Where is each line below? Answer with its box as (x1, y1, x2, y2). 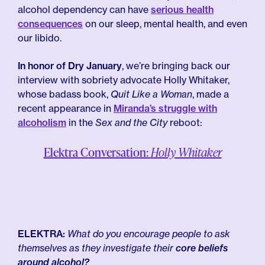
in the (66, 117, 95, 128)
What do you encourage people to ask (67, 228, 230, 240)
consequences (18, 18, 83, 30)
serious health (151, 4, 214, 15)
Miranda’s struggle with (114, 102, 217, 114)
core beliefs (176, 242, 228, 254)
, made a (192, 88, 229, 100)
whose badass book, (18, 88, 111, 100)
